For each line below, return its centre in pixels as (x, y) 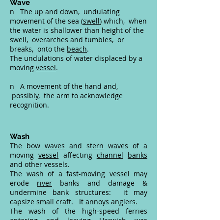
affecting (78, 155)
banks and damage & (100, 183)
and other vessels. (40, 164)
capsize (22, 202)
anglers (123, 202)
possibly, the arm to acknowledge (66, 96)
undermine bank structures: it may (79, 192)
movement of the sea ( (46, 21)
